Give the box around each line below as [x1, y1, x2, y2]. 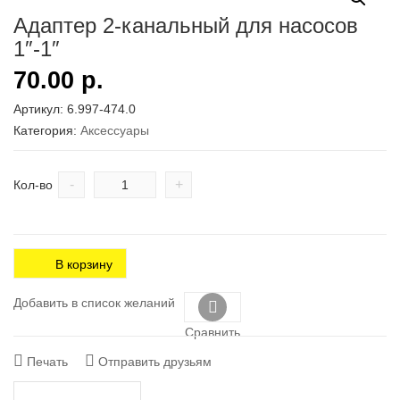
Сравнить [185, 325, 240, 339]
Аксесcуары [80, 123, 149, 137]
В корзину [55, 257, 112, 271]
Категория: [13, 123, 80, 137]
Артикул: [13, 102, 67, 116]
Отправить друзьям [95, 354, 212, 369]
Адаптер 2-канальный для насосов [13, 13, 358, 37]
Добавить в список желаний [13, 296, 175, 310]
